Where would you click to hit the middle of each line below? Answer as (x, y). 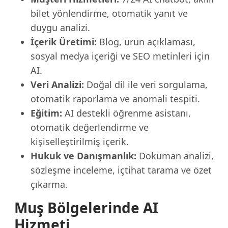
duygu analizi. (60, 27)
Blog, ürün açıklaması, (146, 42)
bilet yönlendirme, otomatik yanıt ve (109, 13)
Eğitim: (46, 113)
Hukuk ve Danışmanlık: (83, 156)
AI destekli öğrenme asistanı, (126, 113)
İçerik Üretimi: (64, 42)
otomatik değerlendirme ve (90, 127)
